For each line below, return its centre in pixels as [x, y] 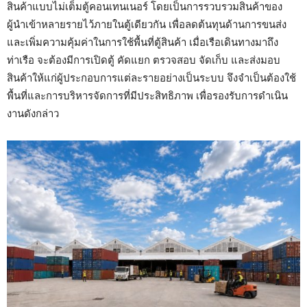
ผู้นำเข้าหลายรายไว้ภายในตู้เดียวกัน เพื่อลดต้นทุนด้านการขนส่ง [147, 25]
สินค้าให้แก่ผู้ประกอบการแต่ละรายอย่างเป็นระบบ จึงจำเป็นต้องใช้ [151, 78]
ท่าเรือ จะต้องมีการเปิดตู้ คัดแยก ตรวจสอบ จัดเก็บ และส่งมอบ [144, 60]
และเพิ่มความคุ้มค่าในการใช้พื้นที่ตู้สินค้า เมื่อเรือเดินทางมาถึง [143, 42]
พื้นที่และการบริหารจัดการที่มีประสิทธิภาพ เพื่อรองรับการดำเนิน [147, 96]
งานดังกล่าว [33, 114]
